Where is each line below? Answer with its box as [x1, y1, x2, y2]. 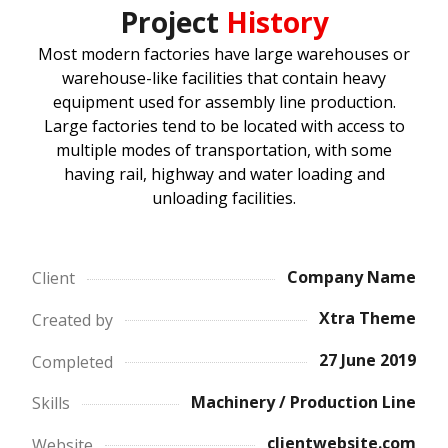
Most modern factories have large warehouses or [38, 42, 410, 65]
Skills [32, 392, 71, 415]
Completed [32, 350, 114, 373]
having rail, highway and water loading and [63, 162, 385, 185]
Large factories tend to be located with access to [43, 114, 405, 137]
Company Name [286, 265, 416, 288]
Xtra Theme [318, 307, 416, 330]
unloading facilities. [152, 186, 296, 209]
